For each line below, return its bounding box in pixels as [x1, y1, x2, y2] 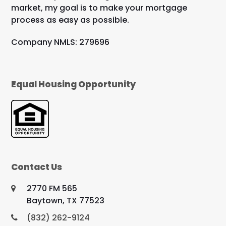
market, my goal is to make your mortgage [11, 2, 188, 14]
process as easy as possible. [11, 14, 130, 26]
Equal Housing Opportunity [11, 78, 136, 90]
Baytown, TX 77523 [27, 195, 105, 206]
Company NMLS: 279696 [11, 36, 110, 48]
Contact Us [11, 161, 63, 173]
